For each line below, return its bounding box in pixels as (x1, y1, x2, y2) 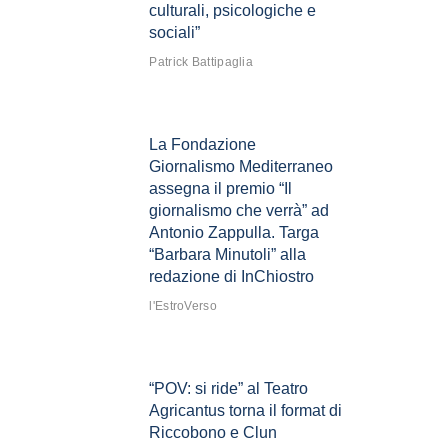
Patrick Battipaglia (149, 55, 254, 70)
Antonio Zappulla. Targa (149, 224, 320, 242)
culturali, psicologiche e (149, 2, 317, 20)
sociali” (149, 24, 201, 42)
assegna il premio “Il (149, 180, 293, 198)
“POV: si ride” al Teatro (149, 380, 309, 398)
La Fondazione (149, 136, 257, 154)
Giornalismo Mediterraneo (149, 158, 334, 176)
